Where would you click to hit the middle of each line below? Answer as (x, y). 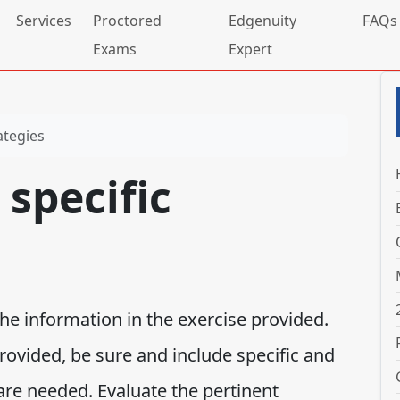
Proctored (127, 21)
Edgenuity (262, 21)
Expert (250, 49)
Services (44, 21)
